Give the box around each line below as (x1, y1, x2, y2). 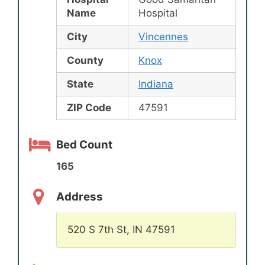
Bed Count (56, 137, 112, 151)
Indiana (138, 78, 173, 91)
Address (56, 189, 103, 203)
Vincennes (138, 31, 188, 43)
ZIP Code (67, 102, 111, 114)
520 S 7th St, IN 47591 (67, 224, 175, 236)
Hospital (138, 7, 177, 20)
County (67, 54, 104, 67)
